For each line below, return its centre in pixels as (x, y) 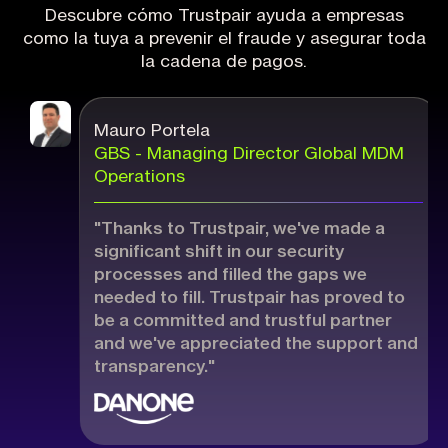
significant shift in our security (218, 252)
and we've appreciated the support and (255, 344)
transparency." (154, 367)
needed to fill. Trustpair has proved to (249, 298)
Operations (139, 177)
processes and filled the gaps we (230, 275)
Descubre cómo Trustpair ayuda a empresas (224, 15)
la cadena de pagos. (224, 61)
